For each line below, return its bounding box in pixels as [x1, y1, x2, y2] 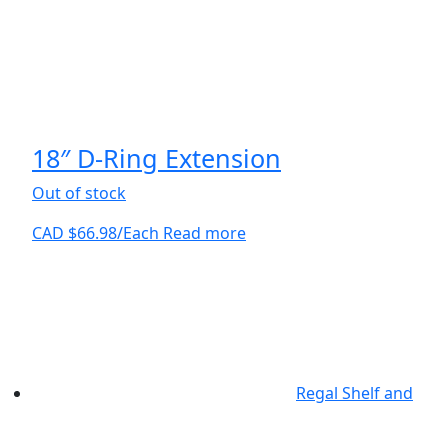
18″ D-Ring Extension [32, 140, 281, 175]
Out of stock [32, 181, 126, 204]
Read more [163, 221, 246, 244]
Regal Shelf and [296, 382, 413, 404]
